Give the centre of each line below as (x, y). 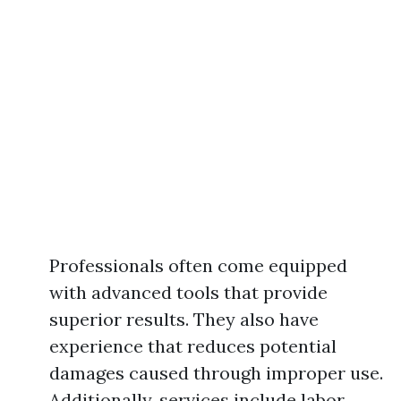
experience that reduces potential (193, 346)
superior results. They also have (184, 319)
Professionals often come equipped (198, 265)
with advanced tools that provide (188, 292)
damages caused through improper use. (216, 373)
